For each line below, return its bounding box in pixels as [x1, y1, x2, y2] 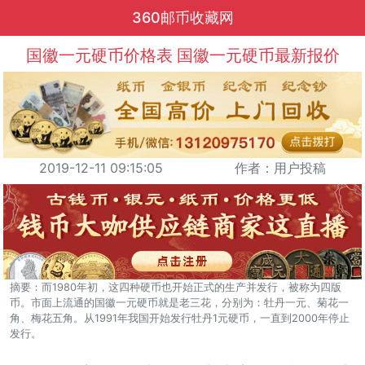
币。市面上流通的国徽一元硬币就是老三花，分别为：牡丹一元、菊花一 [10, 296, 349, 309]
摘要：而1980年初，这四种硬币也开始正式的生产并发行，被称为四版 [10, 280, 341, 293]
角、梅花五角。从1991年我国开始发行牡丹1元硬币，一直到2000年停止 [10, 311, 350, 324]
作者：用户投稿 [235, 159, 326, 176]
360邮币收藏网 [131, 9, 234, 26]
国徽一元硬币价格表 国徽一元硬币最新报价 [25, 46, 340, 65]
